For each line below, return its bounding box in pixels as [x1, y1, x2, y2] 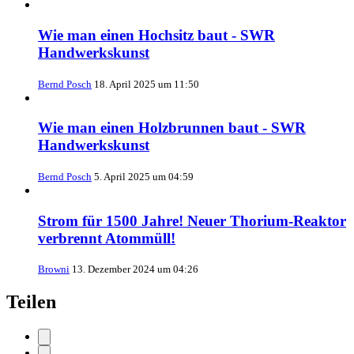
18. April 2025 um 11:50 [94, 77, 199, 90]
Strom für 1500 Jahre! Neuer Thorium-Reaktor [38, 212, 346, 229]
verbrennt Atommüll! [38, 229, 175, 247]
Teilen [6, 292, 56, 313]
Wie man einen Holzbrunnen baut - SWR [38, 119, 306, 137]
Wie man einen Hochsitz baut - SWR [38, 26, 275, 43]
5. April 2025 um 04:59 [94, 171, 194, 183]
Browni [38, 263, 70, 276]
